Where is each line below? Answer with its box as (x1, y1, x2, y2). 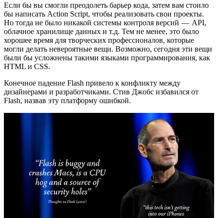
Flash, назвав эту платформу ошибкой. (4, 96, 131, 105)
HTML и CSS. (4, 62, 50, 71)
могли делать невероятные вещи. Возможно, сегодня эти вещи (4, 45, 212, 54)
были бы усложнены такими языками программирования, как (4, 54, 210, 62)
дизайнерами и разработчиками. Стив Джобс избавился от (4, 88, 199, 96)
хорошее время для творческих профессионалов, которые (4, 36, 194, 45)
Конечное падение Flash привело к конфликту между (4, 79, 181, 88)
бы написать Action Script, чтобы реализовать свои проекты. (4, 10, 204, 18)
